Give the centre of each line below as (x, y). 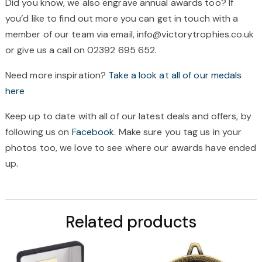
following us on (38, 132)
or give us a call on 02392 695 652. (81, 50)
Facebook (93, 132)
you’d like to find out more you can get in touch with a (122, 18)
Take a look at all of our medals (175, 75)
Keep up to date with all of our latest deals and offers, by (128, 116)
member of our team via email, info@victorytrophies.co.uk (130, 34)
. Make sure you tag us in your (178, 132)
